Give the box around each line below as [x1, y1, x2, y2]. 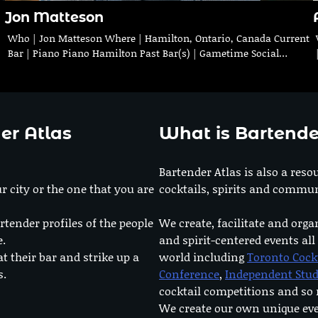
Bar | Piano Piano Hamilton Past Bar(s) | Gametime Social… [7, 45, 287, 61]
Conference [159, 265, 219, 283]
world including [159, 248, 247, 265]
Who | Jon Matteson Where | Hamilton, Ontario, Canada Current [7, 31, 309, 46]
